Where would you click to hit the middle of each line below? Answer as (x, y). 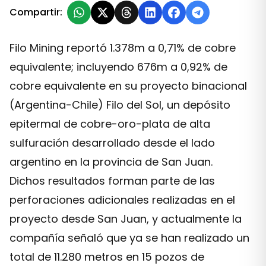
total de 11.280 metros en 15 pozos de (107, 257)
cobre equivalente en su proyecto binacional (128, 86)
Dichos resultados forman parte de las (112, 181)
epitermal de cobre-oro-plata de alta (110, 124)
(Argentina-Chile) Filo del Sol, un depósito (120, 105)
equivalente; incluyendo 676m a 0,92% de (118, 67)
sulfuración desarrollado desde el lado (112, 143)
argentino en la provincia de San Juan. (111, 162)
